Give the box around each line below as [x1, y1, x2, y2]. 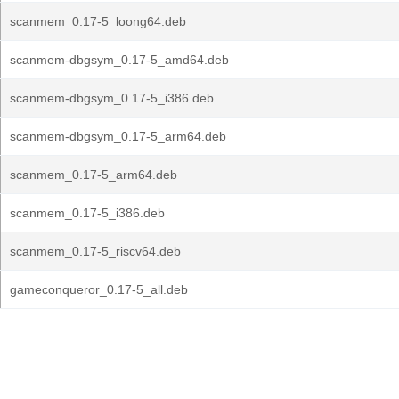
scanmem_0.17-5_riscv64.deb [10, 244, 181, 258]
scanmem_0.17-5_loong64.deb [10, 14, 186, 28]
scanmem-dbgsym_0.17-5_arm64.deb [10, 129, 226, 143]
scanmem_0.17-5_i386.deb [10, 206, 165, 220]
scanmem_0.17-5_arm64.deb [10, 167, 177, 182]
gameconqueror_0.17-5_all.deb [10, 282, 188, 297]
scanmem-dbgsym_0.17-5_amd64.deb [10, 53, 229, 67]
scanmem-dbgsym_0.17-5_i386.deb [10, 91, 214, 105]
